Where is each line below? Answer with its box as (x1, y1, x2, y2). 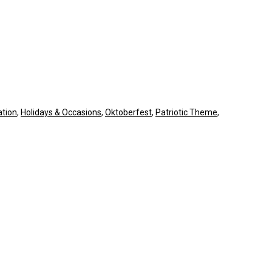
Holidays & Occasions (21, 107, 101, 117)
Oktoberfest (105, 107, 152, 117)
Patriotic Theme (155, 107, 217, 117)
